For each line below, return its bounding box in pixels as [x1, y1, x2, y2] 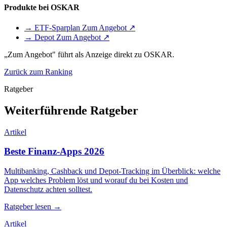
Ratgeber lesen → [4, 202, 61, 211]
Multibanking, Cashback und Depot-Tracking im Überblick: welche [4, 167, 220, 176]
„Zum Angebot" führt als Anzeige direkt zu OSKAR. [4, 50, 174, 59]
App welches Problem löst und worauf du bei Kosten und [4, 176, 188, 185]
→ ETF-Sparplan [24, 23, 82, 32]
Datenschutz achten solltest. [4, 185, 92, 194]
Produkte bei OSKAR [4, 3, 80, 12]
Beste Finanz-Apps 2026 [4, 146, 104, 157]
